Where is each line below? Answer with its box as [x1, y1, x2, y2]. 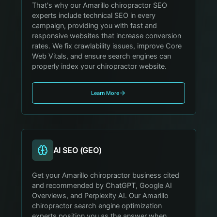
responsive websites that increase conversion [32, 31, 182, 41]
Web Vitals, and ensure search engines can [32, 52, 171, 61]
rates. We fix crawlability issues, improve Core [32, 42, 182, 51]
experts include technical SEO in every [32, 11, 156, 20]
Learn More [91, 89, 119, 96]
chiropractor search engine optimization [32, 201, 162, 210]
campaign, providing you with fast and [32, 21, 157, 31]
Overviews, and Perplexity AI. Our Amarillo [32, 191, 169, 200]
